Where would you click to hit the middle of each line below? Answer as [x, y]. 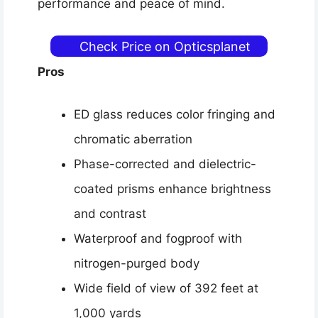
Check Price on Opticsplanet [165, 46]
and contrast [110, 214]
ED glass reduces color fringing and [175, 115]
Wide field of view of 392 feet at [166, 289]
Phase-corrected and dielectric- [165, 164]
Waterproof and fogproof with [158, 239]
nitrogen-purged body [137, 264]
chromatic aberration [133, 139]
